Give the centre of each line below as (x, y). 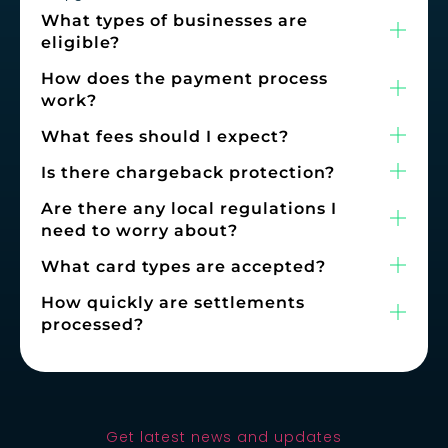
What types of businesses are (174, 20)
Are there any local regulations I (189, 208)
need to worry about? (139, 230)
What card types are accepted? (183, 266)
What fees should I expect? (165, 136)
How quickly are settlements (173, 302)
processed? (92, 324)
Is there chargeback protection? (188, 172)
